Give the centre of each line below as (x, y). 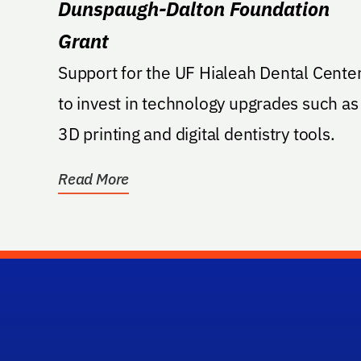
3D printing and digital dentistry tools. (197, 134)
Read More (94, 179)
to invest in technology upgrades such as (208, 104)
